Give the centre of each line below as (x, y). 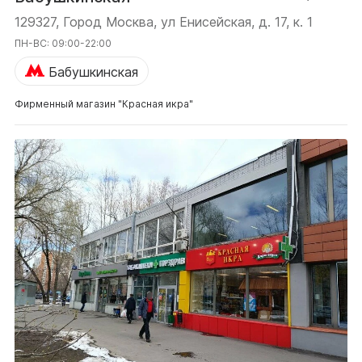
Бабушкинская (93, 72)
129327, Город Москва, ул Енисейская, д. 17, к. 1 (164, 21)
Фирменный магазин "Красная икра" (104, 103)
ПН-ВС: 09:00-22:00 (63, 43)
